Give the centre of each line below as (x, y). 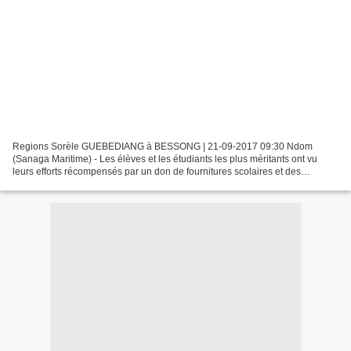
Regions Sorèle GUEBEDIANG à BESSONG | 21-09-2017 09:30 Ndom (163, 147)
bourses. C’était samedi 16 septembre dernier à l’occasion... (140, 185)
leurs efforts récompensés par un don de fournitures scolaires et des (157, 172)
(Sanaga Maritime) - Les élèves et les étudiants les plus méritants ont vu (165, 159)
